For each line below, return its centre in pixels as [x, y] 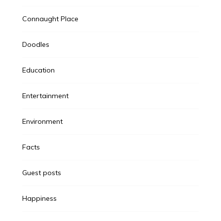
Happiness [39, 199]
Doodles [36, 45]
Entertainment [45, 96]
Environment [42, 122]
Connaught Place [50, 19]
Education [38, 70]
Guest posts [41, 173]
